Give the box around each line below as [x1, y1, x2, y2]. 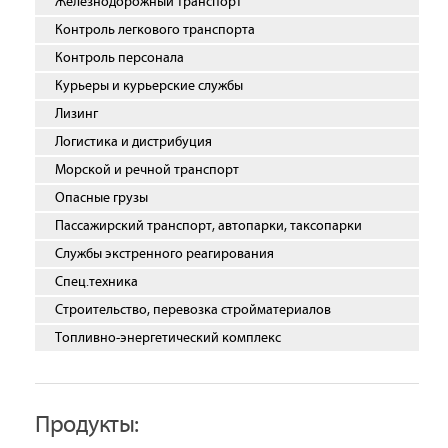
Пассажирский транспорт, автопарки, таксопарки [55, 218, 362, 234]
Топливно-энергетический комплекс [55, 330, 281, 346]
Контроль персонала [55, 50, 184, 66]
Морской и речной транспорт [55, 162, 239, 178]
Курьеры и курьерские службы [55, 78, 243, 94]
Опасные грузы [55, 190, 148, 206]
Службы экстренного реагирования [55, 246, 274, 262]
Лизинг [55, 106, 98, 122]
